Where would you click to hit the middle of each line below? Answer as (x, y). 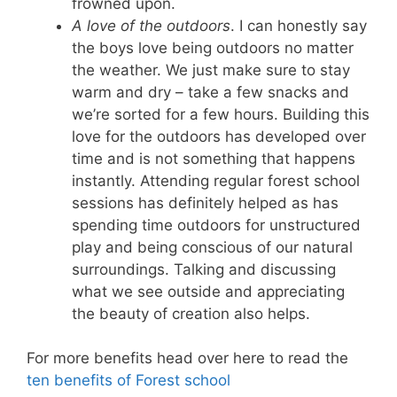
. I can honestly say (299, 25)
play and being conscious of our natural (212, 247)
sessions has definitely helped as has (205, 202)
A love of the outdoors (151, 25)
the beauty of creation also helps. (195, 313)
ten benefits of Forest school (128, 380)
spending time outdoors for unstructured (216, 225)
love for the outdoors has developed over (219, 136)
